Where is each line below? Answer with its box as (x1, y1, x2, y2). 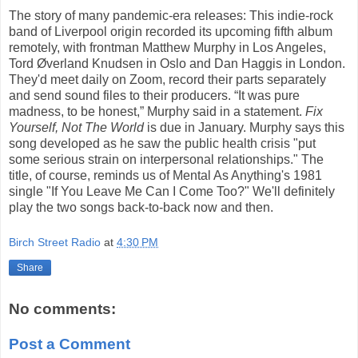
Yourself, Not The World (9, 120, 144, 134)
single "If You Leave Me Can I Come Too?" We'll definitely (9, 184, 335, 198)
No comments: (9, 300, 116, 318)
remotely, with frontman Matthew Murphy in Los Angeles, (9, 40, 326, 54)
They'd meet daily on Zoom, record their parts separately (9, 72, 326, 86)
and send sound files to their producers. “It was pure (9, 88, 300, 102)
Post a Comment (9, 335, 130, 352)
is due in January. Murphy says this (144, 120, 344, 134)
